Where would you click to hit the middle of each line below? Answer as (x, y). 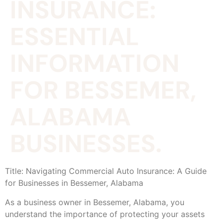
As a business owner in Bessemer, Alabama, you (95, 202)
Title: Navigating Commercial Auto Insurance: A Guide (106, 171)
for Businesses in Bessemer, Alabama (74, 183)
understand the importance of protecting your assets (105, 214)
